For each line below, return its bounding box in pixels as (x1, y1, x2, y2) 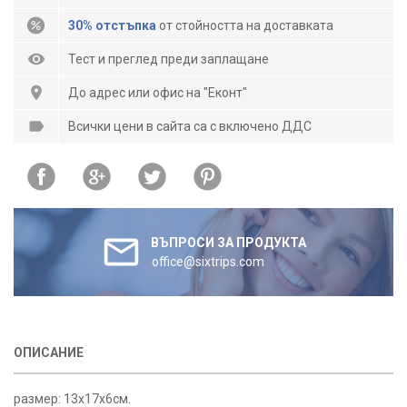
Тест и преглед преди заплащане (68, 52, 269, 66)
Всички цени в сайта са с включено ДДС (68, 119, 312, 134)
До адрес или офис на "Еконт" (68, 85, 247, 100)
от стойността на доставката (156, 18, 333, 33)
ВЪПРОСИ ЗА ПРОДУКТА (151, 235, 306, 250)
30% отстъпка (68, 18, 156, 33)
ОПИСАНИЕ (14, 345, 84, 360)
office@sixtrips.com (152, 254, 264, 269)
